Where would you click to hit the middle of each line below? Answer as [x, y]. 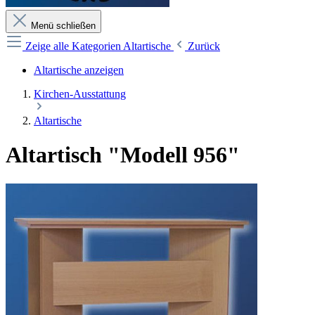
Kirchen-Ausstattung [80, 94]
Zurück [204, 46]
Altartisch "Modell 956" [123, 155]
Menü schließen [63, 26]
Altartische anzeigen [79, 70]
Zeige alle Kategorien [74, 46]
